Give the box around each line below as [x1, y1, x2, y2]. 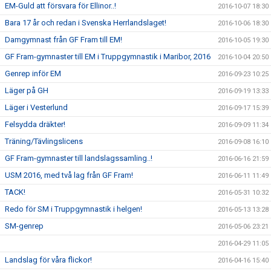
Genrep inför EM [5, 69, 61, 79]
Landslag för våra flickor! [5, 255, 92, 265]
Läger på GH [5, 86, 48, 96]
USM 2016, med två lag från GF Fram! [5, 171, 133, 180]
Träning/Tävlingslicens [5, 137, 83, 146]
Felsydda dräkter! [5, 120, 65, 129]
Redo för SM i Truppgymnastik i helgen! [5, 204, 142, 214]
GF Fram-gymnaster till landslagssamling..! [5, 154, 152, 163]
